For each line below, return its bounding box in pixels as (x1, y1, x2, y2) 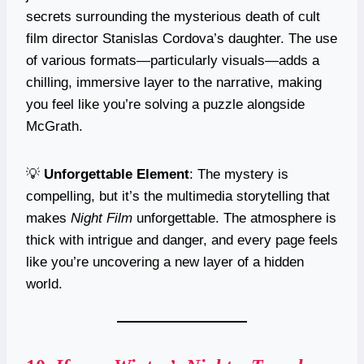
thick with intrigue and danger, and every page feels (26, 232, 338, 248)
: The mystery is (189, 166, 288, 182)
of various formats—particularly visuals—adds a (26, 52, 319, 68)
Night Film (71, 210, 132, 226)
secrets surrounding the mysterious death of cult (26, 8, 320, 24)
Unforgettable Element (44, 166, 189, 182)
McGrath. (26, 118, 83, 134)
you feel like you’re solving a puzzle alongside (26, 96, 305, 112)
